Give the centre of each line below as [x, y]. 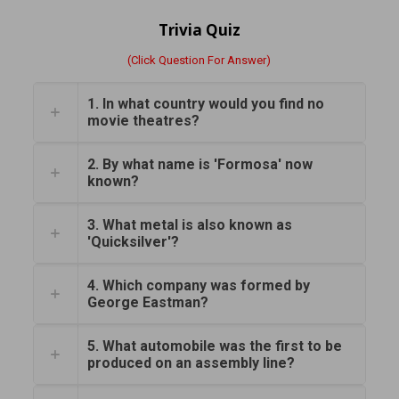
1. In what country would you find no [205, 104]
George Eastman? [147, 303]
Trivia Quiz [199, 30]
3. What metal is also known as [189, 225]
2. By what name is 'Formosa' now [199, 165]
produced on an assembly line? [191, 363]
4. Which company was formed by [198, 286]
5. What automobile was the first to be [214, 346]
